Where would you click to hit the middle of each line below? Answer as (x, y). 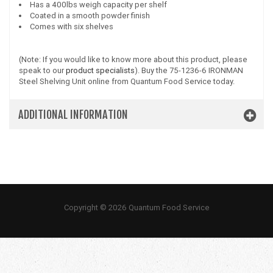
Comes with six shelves (72, 27)
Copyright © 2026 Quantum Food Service (136, 207)
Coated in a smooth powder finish (90, 16)
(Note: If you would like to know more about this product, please (133, 59)
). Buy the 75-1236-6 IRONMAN (189, 70)
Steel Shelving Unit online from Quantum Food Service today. (127, 81)
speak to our (42, 70)
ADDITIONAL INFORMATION (73, 115)
